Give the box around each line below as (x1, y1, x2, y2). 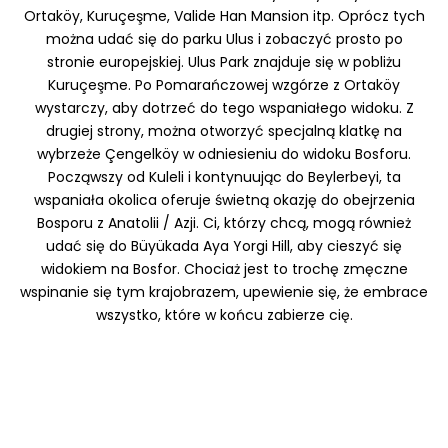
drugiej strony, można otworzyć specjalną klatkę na (46, 120, 402, 141)
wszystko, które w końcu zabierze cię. (95, 304, 353, 325)
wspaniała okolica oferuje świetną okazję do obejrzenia (33, 189, 415, 210)
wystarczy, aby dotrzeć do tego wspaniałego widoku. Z (34, 97, 414, 118)
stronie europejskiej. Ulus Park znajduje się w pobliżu (47, 51, 401, 72)
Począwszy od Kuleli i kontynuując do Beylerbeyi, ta (47, 166, 401, 187)
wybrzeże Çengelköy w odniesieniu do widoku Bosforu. (37, 143, 411, 164)
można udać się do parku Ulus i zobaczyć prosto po (45, 28, 403, 49)
